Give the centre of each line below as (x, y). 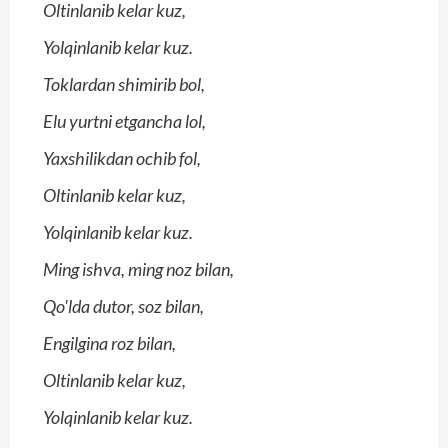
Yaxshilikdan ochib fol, (122, 158)
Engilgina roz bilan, (109, 343)
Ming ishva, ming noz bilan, (138, 269)
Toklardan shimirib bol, (124, 84)
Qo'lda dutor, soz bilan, (123, 306)
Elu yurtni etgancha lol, (124, 121)
